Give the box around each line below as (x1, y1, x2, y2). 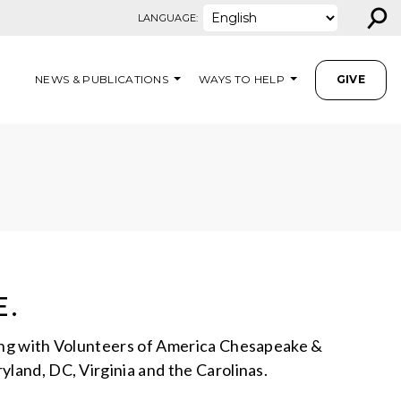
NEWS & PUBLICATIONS (35, 72, 169, 86)
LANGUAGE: (137, 12, 199, 24)
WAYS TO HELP (199, 72, 285, 86)
